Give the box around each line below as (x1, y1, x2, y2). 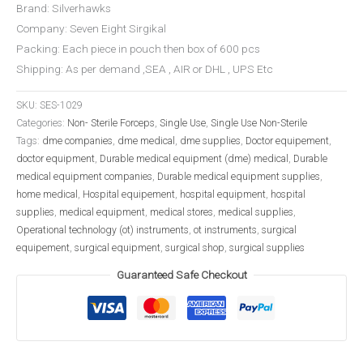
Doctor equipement (246, 135, 329, 147)
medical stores (150, 206, 213, 218)
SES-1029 (40, 99, 83, 111)
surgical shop (165, 241, 224, 254)
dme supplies (180, 135, 241, 147)
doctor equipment (16, 152, 95, 164)
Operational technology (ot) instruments (16, 224, 189, 236)
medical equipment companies (16, 170, 152, 182)
